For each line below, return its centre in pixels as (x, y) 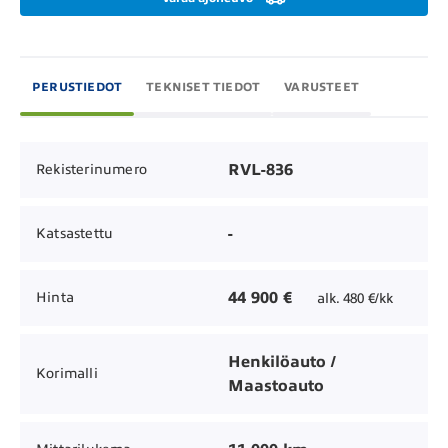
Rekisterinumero (91, 170)
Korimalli (67, 374)
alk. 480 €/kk (355, 298)
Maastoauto (276, 385)
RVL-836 (260, 169)
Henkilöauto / (282, 361)
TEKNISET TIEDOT (203, 86)
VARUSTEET (321, 86)
